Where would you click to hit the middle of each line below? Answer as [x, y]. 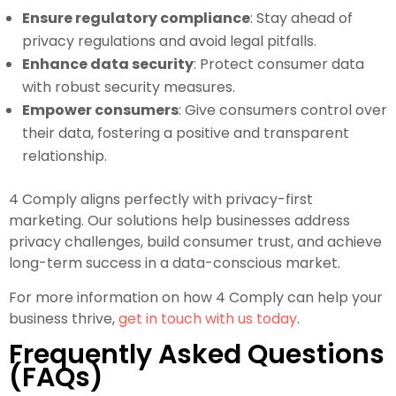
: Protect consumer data [279, 64]
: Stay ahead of [301, 18]
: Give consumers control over [283, 110]
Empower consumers [100, 110]
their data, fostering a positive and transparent [186, 133]
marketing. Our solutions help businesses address [179, 220]
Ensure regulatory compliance [136, 18]
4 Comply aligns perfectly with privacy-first [161, 199]
